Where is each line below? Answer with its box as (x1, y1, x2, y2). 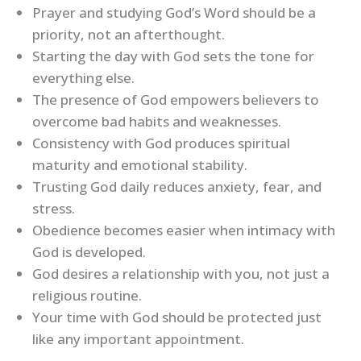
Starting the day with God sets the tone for (32, 47, 314, 66)
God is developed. (32, 243, 146, 262)
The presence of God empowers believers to (32, 90, 319, 110)
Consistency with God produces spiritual (32, 134, 290, 153)
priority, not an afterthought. (32, 25, 225, 44)
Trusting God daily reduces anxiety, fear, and (32, 177, 322, 197)
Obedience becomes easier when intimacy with (32, 221, 335, 240)
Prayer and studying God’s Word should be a (32, 3, 316, 23)
